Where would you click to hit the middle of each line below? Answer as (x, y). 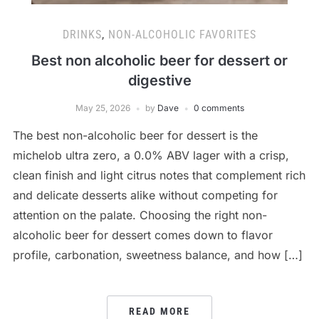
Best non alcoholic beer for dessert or (159, 60)
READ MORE (159, 311)
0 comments (219, 108)
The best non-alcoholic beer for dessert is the (135, 135)
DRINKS (82, 34)
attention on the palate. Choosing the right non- (140, 215)
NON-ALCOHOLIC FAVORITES (182, 34)
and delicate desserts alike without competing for (145, 195)
